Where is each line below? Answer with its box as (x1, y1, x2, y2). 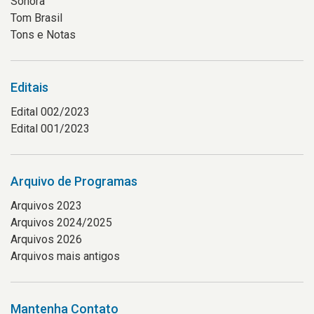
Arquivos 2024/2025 (11, 216, 112, 229)
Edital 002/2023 (11, 105, 90, 118)
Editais (11, 80, 48, 95)
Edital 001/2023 (11, 122, 90, 135)
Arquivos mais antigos (11, 250, 120, 263)
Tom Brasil (11, 11, 62, 25)
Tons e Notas (11, 28, 76, 41)
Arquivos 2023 (11, 199, 82, 212)
